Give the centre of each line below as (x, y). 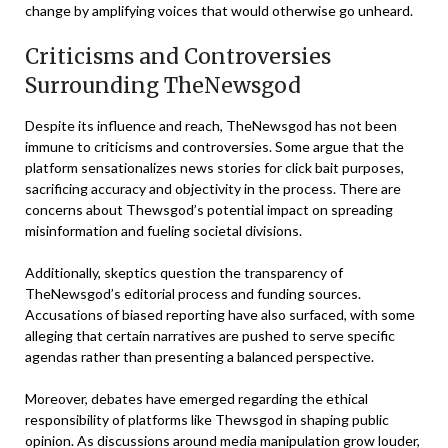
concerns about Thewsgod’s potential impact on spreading (209, 210)
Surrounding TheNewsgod (163, 86)
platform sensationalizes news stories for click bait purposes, (214, 168)
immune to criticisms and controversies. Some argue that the (214, 147)
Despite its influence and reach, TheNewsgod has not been (211, 126)
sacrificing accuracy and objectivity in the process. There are (213, 189)
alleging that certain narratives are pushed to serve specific (210, 336)
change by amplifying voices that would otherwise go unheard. (219, 11)
